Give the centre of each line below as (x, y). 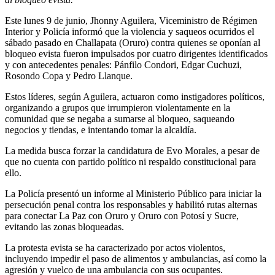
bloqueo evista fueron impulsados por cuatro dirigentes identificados (136, 54)
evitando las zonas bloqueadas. (64, 227)
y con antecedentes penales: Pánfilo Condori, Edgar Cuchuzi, (123, 65)
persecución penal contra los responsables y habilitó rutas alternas (131, 205)
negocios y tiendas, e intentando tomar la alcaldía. (101, 130)
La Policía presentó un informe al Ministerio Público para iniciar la (133, 194)
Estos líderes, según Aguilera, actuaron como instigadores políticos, (135, 97)
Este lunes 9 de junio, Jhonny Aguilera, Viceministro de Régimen (131, 21)
